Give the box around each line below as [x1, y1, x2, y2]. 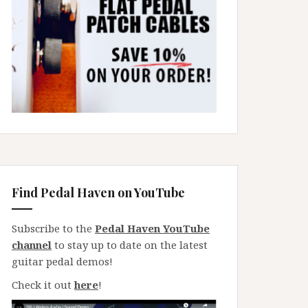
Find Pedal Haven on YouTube [12, 184, 185, 201]
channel [12, 237, 52, 252]
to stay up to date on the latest [52, 237, 208, 252]
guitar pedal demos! [12, 254, 113, 268]
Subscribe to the [12, 221, 95, 235]
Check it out [12, 277, 74, 291]
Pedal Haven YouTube [95, 221, 210, 235]
